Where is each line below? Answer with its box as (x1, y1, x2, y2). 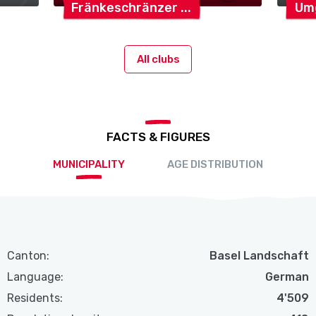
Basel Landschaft (209, 249, 309, 263)
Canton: (7, 249, 50, 263)
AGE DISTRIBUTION (167, 158, 263, 171)
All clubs (136, 52, 180, 66)
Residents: (7, 291, 63, 305)
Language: (7, 270, 64, 284)
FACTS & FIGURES (106, 130, 210, 145)
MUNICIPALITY (53, 158, 125, 171)
